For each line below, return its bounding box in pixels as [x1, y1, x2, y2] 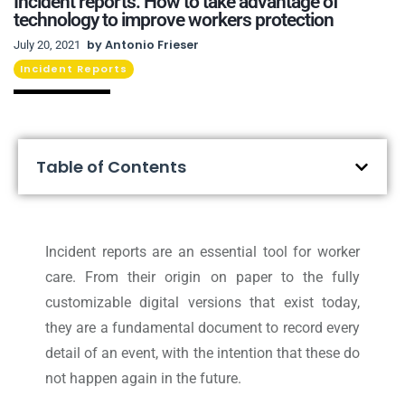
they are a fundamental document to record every [45, 319, 360, 337]
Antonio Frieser [102, 37, 199, 53]
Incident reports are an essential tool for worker [45, 243, 360, 261]
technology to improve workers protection [14, 9, 334, 32]
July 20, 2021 [14, 38, 80, 52]
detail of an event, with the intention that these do [45, 344, 360, 363]
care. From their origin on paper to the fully [45, 268, 360, 287]
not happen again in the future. [45, 370, 241, 388]
